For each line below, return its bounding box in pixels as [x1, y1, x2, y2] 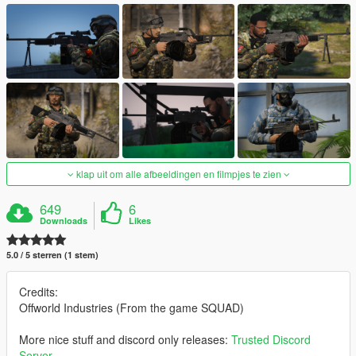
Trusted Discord [231, 331, 311, 347]
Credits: [19, 283, 58, 300]
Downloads [40, 214, 88, 226]
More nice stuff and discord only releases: [19, 331, 231, 347]
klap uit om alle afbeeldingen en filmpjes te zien [73, 166, 284, 180]
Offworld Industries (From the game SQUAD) [19, 299, 244, 315]
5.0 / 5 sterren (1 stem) [6, 248, 99, 261]
